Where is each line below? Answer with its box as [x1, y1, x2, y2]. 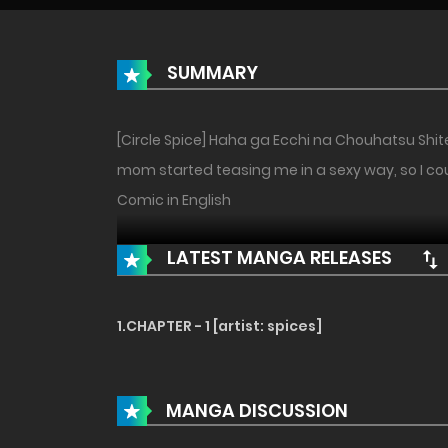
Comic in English [117, 190, 231, 211]
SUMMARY [163, 60, 258, 86]
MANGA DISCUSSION [166, 397, 348, 423]
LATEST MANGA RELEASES [163, 245, 392, 271]
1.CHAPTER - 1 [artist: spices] [117, 316, 322, 337]
